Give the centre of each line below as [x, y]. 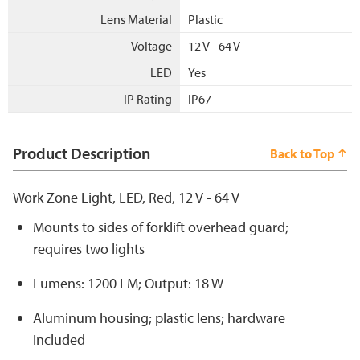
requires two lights [89, 249]
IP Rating [148, 99]
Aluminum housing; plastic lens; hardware [159, 318]
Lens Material [136, 20]
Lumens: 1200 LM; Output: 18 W [128, 284]
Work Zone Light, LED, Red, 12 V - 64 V [126, 198]
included [59, 340]
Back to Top [303, 154]
